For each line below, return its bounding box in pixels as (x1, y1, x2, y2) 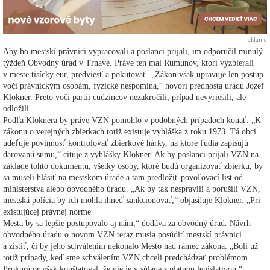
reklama (245, 36, 267, 43)
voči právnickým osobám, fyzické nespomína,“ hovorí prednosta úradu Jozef (3, 81, 264, 90)
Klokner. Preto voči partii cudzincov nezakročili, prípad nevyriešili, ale (3, 92, 246, 102)
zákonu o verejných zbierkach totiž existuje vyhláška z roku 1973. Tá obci (3, 127, 256, 136)
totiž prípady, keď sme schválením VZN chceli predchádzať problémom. (3, 253, 250, 262)
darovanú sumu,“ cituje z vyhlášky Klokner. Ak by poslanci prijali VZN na (3, 149, 259, 159)
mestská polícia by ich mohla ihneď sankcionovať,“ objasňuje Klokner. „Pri (3, 195, 260, 205)
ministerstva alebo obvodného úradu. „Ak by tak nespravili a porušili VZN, (3, 184, 260, 193)
